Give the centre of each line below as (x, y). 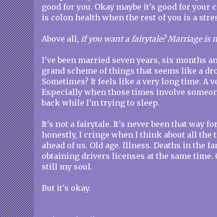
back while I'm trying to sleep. (101, 103)
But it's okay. (66, 188)
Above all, (61, 39)
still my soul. (67, 167)
